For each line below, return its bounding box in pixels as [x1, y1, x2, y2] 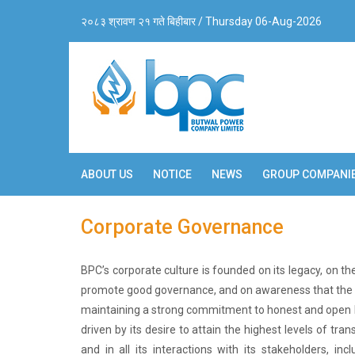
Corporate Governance [81, 216, 284, 239]
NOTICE [153, 168, 192, 181]
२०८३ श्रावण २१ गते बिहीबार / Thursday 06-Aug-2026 [81, 15, 322, 28]
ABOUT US [81, 168, 133, 181]
